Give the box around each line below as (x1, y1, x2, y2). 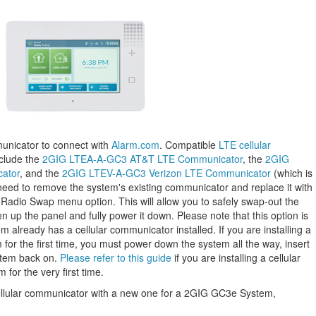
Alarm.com (111, 138, 159, 152)
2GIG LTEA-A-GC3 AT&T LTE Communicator (42, 152, 243, 166)
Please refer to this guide (60, 250, 171, 265)
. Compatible (159, 138, 219, 152)
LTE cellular (219, 138, 271, 152)
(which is (271, 166, 312, 180)
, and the (20, 166, 62, 180)
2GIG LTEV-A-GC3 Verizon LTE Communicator (62, 166, 271, 180)
